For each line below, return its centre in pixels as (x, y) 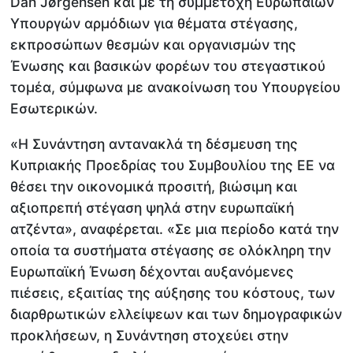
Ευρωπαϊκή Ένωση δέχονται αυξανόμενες (152, 271)
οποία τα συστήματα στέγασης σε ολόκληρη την (171, 250)
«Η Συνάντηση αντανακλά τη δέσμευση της (154, 143)
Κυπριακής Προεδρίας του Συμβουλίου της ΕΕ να (173, 165)
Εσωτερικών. (54, 109)
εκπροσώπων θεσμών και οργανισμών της (154, 45)
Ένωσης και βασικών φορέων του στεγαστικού (168, 66)
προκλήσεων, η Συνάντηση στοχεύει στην (150, 335)
